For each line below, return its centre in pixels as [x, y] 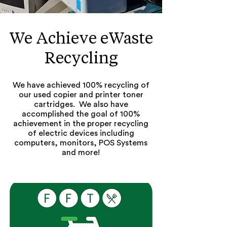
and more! [81, 153]
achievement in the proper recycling [81, 124]
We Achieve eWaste [81, 38]
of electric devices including [81, 133]
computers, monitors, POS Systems [81, 143]
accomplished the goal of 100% [81, 114]
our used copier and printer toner [81, 95]
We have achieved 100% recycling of [81, 85]
